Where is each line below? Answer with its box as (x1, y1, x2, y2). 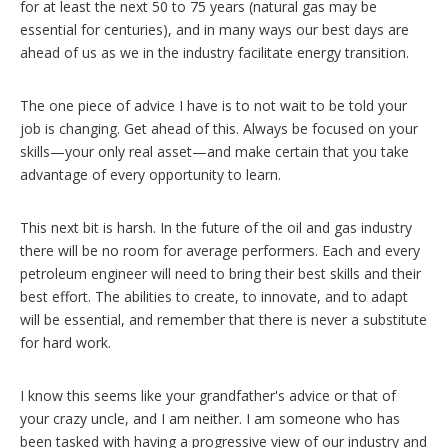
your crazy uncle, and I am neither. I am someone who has (20, 408, 400, 428)
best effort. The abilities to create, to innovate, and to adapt (20, 286, 408, 306)
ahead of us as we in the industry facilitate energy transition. (20, 42, 409, 62)
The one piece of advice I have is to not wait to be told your (20, 95, 407, 115)
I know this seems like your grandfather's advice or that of (20, 385, 396, 405)
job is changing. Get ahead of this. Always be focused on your (20, 118, 418, 138)
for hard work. (20, 332, 111, 352)
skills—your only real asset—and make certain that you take (20, 141, 409, 161)
